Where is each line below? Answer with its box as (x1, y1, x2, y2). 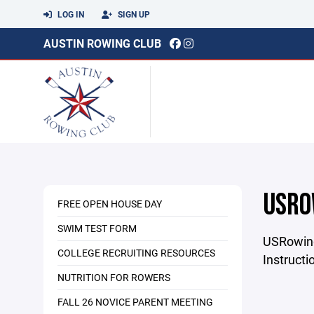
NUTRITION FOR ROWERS (57, 271, 170, 284)
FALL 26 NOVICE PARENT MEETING (57, 295, 213, 308)
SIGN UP (116, 8, 150, 20)
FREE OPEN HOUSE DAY (57, 197, 162, 210)
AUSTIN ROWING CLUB (43, 36, 161, 50)
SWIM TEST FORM (57, 221, 137, 235)
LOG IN (55, 8, 84, 20)
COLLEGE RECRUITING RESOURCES (57, 246, 215, 259)
